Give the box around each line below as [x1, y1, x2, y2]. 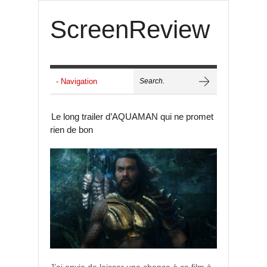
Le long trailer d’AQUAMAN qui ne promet [51, 111, 213, 122]
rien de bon [50, 125, 93, 135]
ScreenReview [50, 15, 210, 44]
